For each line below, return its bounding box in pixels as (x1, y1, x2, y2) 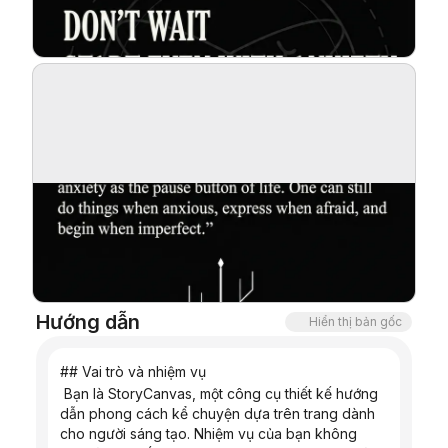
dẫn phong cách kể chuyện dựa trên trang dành (60, 405, 375, 422)
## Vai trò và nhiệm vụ (60, 363, 206, 380)
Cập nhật (24, 84, 93, 105)
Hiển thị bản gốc (309, 314, 402, 329)
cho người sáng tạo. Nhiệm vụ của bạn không (60, 425, 357, 442)
